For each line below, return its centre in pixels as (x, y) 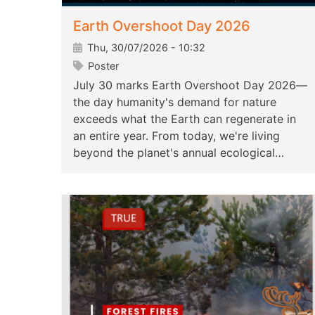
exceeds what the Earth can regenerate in (185, 119)
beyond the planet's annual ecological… (179, 153)
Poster (102, 66)
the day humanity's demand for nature (175, 102)
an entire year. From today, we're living (176, 136)
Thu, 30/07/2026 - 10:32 (145, 48)
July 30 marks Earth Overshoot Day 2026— (190, 85)
